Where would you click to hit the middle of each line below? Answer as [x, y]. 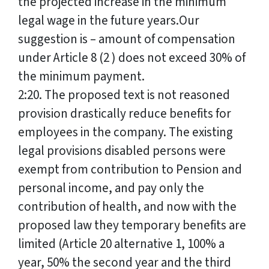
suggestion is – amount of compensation [127, 39]
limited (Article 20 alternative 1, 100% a [121, 244]
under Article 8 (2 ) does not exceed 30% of [132, 58]
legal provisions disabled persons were [122, 151]
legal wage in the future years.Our [110, 21]
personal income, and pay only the [111, 188]
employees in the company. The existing [125, 132]
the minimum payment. [81, 77]
